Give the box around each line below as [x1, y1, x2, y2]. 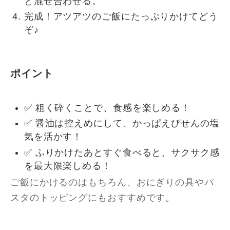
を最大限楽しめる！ [24, 160, 111, 171]
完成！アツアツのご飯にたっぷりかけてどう [24, 11, 218, 22]
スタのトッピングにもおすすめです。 [10, 193, 176, 203]
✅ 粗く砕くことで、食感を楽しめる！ [24, 102, 191, 113]
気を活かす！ [24, 131, 83, 142]
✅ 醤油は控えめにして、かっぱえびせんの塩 [24, 118, 220, 129]
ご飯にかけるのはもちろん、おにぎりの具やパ [10, 177, 214, 188]
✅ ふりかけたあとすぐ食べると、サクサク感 [24, 147, 220, 158]
